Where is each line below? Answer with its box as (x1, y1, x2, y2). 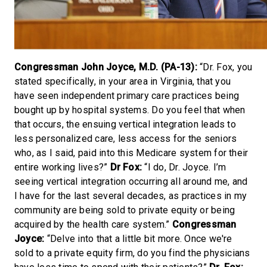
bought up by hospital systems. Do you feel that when (14, 104, 246, 116)
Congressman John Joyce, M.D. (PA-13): (14, 61, 197, 73)
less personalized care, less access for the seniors (14, 132, 237, 144)
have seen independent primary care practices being (14, 89, 239, 101)
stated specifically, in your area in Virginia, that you (14, 75, 231, 87)
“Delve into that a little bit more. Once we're (44, 232, 232, 244)
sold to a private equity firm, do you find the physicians (14, 247, 250, 259)
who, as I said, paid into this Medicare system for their (14, 147, 249, 159)
